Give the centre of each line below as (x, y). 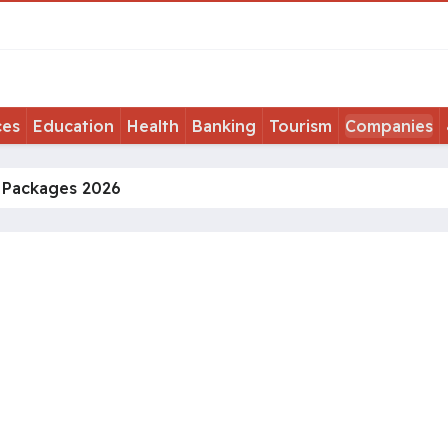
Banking (224, 126)
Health (153, 126)
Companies (389, 126)
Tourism (300, 126)
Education (73, 126)
